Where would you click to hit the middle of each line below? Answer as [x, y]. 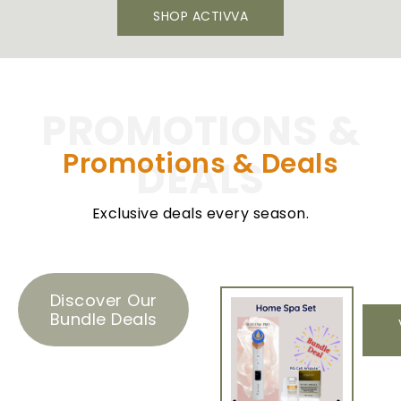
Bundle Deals [103, 319]
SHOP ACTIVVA [200, 16]
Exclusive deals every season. [200, 213]
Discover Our [103, 300]
